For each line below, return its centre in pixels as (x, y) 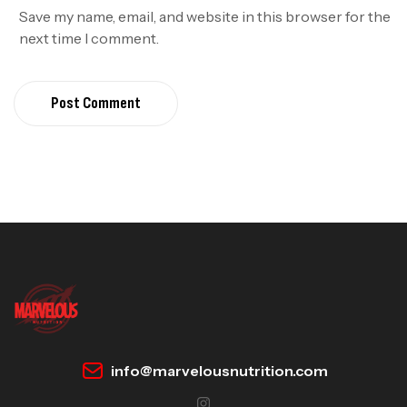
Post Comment (96, 104)
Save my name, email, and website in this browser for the (205, 17)
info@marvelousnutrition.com (219, 371)
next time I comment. (89, 39)
